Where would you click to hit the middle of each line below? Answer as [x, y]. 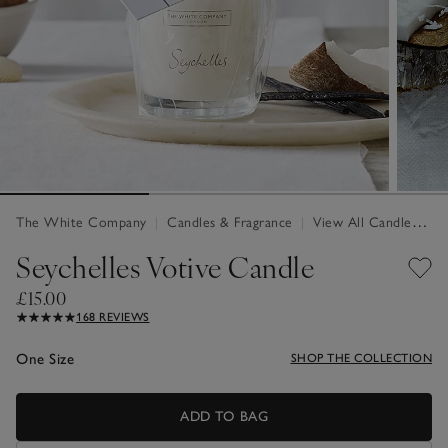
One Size [45, 359]
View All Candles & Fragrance [360, 223]
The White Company [83, 223]
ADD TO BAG [224, 417]
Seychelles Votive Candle [165, 267]
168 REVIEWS [113, 317]
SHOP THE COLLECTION [361, 358]
